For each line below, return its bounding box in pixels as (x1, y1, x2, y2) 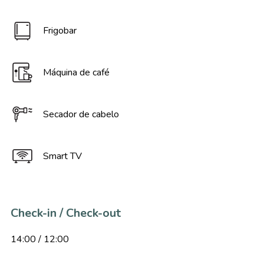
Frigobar (42, 24, 77, 37)
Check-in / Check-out (10, 205, 121, 221)
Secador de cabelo (42, 108, 119, 121)
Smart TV (42, 150, 82, 163)
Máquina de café (42, 66, 110, 79)
